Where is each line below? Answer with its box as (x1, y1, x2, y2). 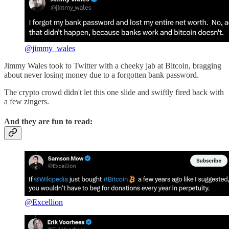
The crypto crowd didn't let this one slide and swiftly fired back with (4, 87, 224, 97)
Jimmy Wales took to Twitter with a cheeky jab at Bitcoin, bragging (4, 61, 221, 70)
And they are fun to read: (4, 117, 93, 126)
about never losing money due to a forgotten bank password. (4, 70, 199, 79)
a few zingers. (4, 97, 49, 106)
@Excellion (25, 197, 63, 207)
